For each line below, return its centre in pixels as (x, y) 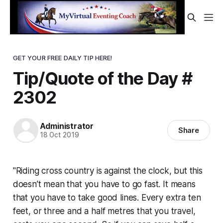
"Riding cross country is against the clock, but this (108, 170)
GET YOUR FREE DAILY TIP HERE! (62, 57)
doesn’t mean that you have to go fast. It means (104, 184)
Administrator (66, 126)
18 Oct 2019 (59, 135)
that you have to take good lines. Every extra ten (107, 197)
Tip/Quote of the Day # (102, 78)
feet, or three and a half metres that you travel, (104, 211)
